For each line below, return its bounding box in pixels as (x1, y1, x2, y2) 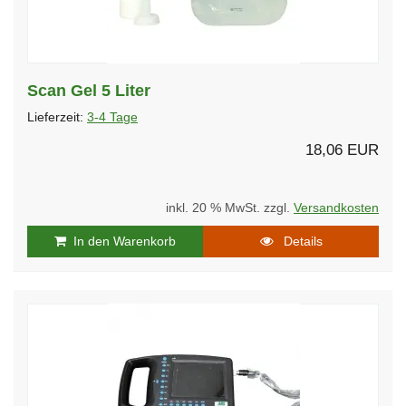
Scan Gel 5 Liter (27, 81, 150, 100)
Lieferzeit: (27, 110, 87, 124)
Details (272, 233, 323, 248)
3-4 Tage (87, 110, 138, 124)
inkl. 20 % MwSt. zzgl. (166, 200, 294, 215)
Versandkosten (294, 200, 379, 215)
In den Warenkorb (66, 233, 176, 248)
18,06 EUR (305, 140, 379, 159)
